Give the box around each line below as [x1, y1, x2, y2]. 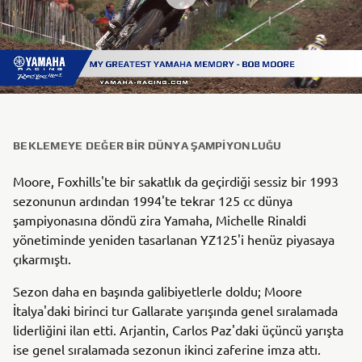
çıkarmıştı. [13, 250, 71, 267]
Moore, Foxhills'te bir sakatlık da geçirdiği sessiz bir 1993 [13, 172, 339, 189]
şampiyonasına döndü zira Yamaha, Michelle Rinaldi [13, 211, 306, 228]
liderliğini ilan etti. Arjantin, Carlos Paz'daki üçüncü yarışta [13, 321, 343, 338]
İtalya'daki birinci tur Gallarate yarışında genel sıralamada [13, 301, 338, 318]
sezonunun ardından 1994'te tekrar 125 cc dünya [13, 192, 293, 208]
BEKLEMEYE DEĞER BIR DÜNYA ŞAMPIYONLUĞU [13, 138, 282, 152]
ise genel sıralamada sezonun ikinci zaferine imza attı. [13, 340, 321, 357]
